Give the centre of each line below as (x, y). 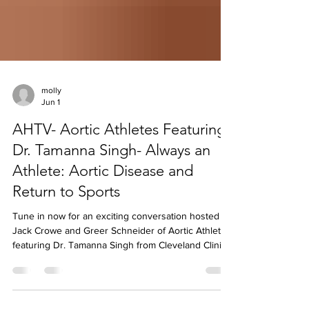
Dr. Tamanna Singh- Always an (111, 187)
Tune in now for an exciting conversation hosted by (122, 253)
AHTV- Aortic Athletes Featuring (119, 167)
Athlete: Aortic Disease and (103, 208)
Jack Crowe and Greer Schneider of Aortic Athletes (122, 268)
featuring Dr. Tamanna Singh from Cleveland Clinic (119, 282)
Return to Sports (66, 229)
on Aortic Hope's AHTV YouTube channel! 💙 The (118, 297)
